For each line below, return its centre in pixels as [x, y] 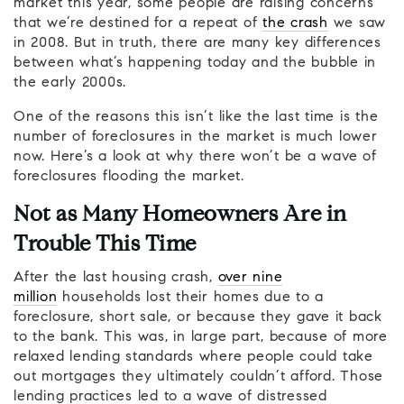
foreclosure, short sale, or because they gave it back [198, 318]
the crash [295, 24]
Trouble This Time [105, 246]
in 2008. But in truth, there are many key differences [197, 44]
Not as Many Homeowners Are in [180, 216]
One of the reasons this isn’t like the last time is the [196, 118]
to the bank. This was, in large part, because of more [201, 338]
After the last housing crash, [116, 278]
